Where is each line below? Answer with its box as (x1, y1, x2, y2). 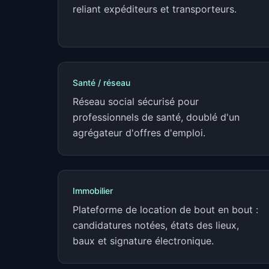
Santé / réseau (73, 77, 130, 88)
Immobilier (73, 186, 113, 196)
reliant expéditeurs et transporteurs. (73, 3, 237, 15)
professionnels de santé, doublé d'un (73, 111, 240, 123)
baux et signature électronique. (73, 235, 214, 247)
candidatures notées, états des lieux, (73, 219, 239, 231)
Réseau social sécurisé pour (73, 95, 199, 107)
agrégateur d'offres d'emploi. (73, 127, 205, 139)
